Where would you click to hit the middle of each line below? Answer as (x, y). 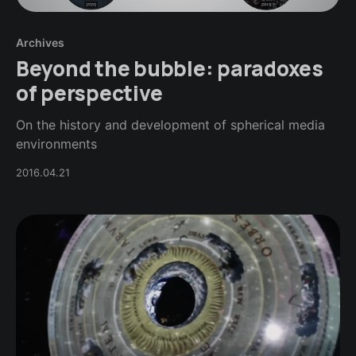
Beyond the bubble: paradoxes (170, 68)
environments (56, 143)
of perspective (89, 93)
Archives (40, 42)
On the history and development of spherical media (170, 124)
